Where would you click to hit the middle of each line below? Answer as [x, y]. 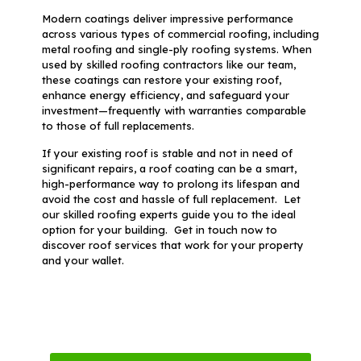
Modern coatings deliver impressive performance [167, 18]
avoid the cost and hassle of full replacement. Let [171, 199]
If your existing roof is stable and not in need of [167, 153]
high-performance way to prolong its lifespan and [170, 183]
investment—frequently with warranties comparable [174, 110]
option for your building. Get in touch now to [159, 229]
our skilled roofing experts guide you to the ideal [168, 214]
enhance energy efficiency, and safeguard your [165, 95]
